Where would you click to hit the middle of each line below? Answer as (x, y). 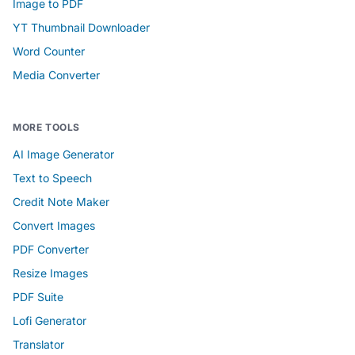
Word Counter (49, 51)
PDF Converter (51, 249)
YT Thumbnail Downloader (81, 27)
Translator (38, 344)
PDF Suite (38, 296)
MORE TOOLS (46, 127)
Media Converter (56, 74)
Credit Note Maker (61, 201)
